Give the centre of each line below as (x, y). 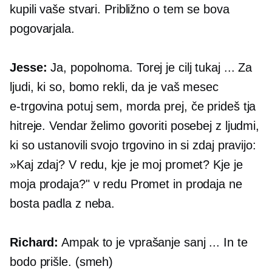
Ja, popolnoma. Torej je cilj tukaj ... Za (150, 68)
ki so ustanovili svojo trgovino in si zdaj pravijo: (133, 145)
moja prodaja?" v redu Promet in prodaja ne (126, 184)
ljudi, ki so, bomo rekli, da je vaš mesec (114, 87)
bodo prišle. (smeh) (62, 262)
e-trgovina (37, 107)
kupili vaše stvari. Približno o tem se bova (120, 9)
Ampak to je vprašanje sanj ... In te (153, 243)
